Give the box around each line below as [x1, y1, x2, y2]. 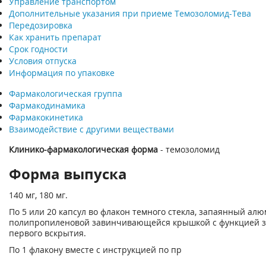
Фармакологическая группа [9, 88, 122, 99]
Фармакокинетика [9, 112, 83, 123]
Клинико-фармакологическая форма [9, 144, 158, 155]
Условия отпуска [9, 55, 77, 66]
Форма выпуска [9, 164, 127, 183]
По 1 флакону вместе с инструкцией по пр [9, 244, 182, 255]
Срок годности [9, 43, 68, 55]
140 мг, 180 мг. [9, 189, 68, 201]
